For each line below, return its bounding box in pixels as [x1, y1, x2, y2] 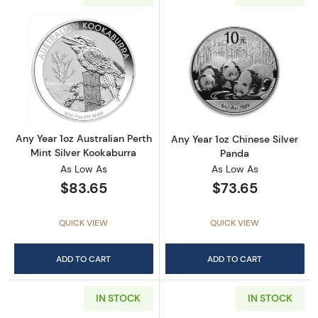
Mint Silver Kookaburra [31, 146, 137, 160]
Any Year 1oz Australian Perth [15, 132, 152, 146]
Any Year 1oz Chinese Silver [171, 132, 299, 146]
